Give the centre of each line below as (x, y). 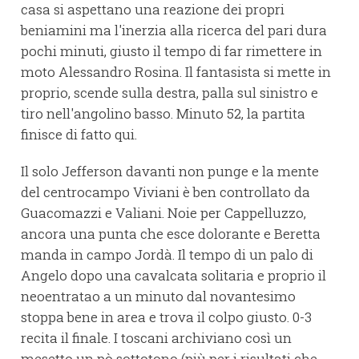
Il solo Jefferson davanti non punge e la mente (170, 171)
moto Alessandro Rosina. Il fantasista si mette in (176, 71)
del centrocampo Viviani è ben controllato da (165, 192)
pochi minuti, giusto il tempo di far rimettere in (171, 50)
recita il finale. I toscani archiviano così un (156, 337)
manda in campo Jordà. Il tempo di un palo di (167, 254)
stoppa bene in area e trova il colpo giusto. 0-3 (166, 317)
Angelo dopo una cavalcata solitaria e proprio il (173, 275)
